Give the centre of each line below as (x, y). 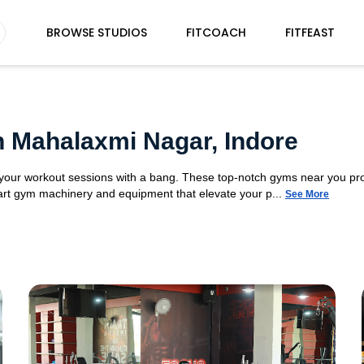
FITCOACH (216, 32)
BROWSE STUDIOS (96, 32)
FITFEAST (310, 32)
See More (307, 194)
